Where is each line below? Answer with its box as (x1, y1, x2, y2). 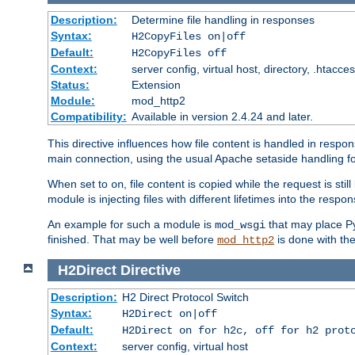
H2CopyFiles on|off (131, 29, 246, 43)
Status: (50, 78, 90, 91)
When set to (48, 177, 111, 190)
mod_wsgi (215, 218, 265, 231)
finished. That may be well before (48, 232, 217, 246)
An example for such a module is (48, 217, 215, 231)
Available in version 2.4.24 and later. (131, 109, 313, 123)
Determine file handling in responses (131, 13, 315, 26)
